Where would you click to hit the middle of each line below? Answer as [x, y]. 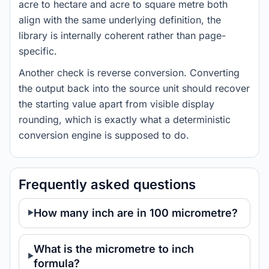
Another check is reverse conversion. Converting [129, 73]
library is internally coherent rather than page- [122, 35]
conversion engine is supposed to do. [104, 135]
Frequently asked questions [107, 184]
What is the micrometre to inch [114, 249]
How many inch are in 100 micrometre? [136, 213]
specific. [38, 51]
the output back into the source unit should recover [134, 88]
